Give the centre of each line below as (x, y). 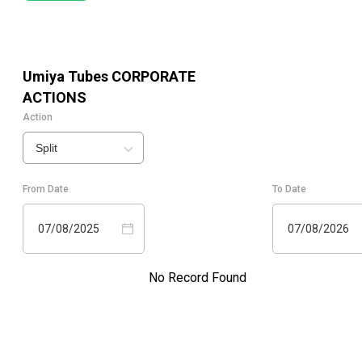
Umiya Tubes (65, 77)
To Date (289, 189)
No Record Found (197, 278)
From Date (46, 189)
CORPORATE (152, 77)
